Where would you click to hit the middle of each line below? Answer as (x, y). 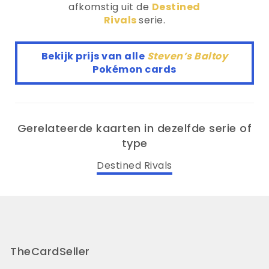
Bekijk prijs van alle (94, 56)
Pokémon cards (134, 69)
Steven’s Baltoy (187, 56)
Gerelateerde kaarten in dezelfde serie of (134, 128)
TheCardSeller (50, 251)
